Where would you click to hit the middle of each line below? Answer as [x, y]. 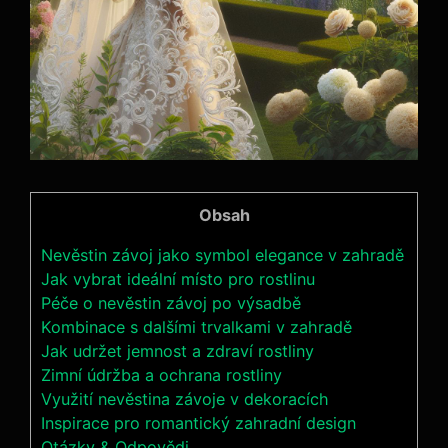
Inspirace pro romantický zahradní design [198, 423]
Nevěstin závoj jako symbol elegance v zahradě [222, 255]
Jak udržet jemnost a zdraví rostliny [177, 351]
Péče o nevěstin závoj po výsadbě [171, 303]
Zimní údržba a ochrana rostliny [161, 375]
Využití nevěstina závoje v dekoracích [185, 399]
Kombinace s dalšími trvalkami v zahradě [196, 327]
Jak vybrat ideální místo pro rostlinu [178, 279]
